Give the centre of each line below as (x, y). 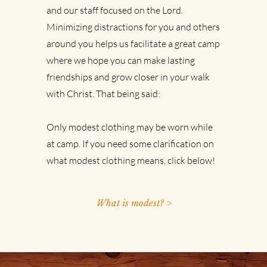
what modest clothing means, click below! (131, 160)
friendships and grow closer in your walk (128, 77)
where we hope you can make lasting (121, 60)
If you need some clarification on (148, 144)
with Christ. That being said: (104, 94)
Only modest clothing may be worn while (130, 127)
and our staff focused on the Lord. (116, 10)
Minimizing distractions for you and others (133, 27)
